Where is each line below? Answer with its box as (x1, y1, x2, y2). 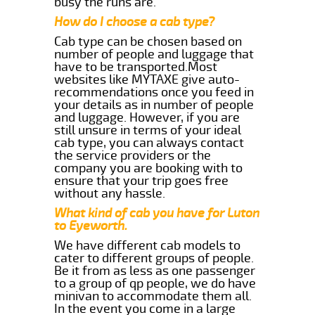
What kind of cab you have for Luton (54, 205, 260, 221)
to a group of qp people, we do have (54, 275, 257, 291)
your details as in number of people (54, 96, 255, 112)
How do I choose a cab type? (54, 13, 215, 30)
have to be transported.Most (54, 58, 218, 75)
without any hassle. (54, 185, 166, 201)
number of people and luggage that (54, 46, 255, 62)
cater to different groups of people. (54, 250, 255, 266)
